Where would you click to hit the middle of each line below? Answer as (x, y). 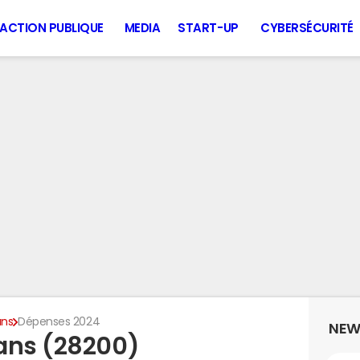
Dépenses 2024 (59, 321)
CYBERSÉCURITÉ (307, 28)
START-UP (208, 28)
